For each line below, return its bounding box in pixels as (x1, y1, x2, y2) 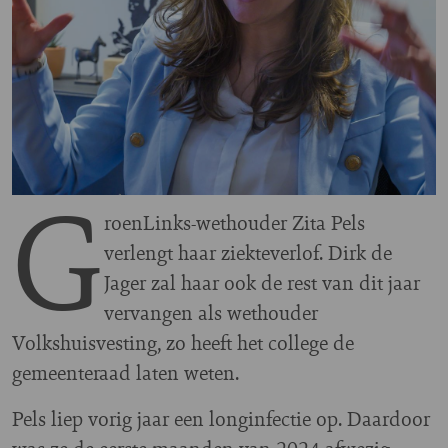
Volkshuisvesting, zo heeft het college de (12, 328, 354, 358)
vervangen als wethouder (104, 298, 318, 328)
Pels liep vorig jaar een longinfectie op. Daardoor (12, 404, 430, 434)
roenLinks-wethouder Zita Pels (104, 208, 365, 238)
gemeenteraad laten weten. (12, 358, 239, 388)
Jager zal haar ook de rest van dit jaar (104, 268, 420, 298)
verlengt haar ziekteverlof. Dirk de (104, 238, 392, 268)
